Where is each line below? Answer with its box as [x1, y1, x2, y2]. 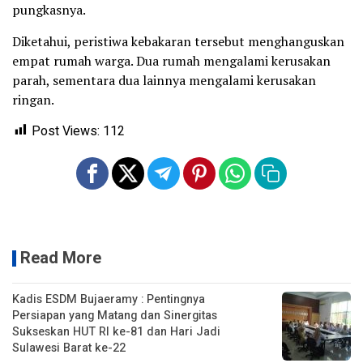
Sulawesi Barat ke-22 [12, 339, 126, 357]
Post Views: [32, 121, 100, 141]
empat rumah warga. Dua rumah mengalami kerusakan [12, 51, 331, 70]
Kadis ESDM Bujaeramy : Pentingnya [12, 290, 205, 308]
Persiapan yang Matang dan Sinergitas [12, 306, 217, 324]
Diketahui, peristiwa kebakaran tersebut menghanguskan [12, 32, 344, 50]
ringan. [12, 90, 54, 109]
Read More [20, 246, 101, 270]
